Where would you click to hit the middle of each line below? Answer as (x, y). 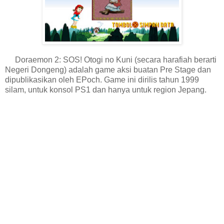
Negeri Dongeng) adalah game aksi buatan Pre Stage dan (108, 70)
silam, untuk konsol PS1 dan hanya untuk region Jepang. (106, 90)
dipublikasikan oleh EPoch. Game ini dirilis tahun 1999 (102, 80)
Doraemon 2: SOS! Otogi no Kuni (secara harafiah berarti (111, 60)
